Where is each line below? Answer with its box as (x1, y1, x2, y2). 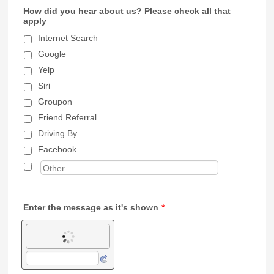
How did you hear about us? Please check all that (23, 6, 231, 16)
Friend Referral (38, 113, 97, 122)
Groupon (38, 97, 73, 106)
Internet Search (38, 33, 98, 43)
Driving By (38, 128, 78, 138)
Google (38, 49, 67, 59)
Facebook (38, 144, 77, 154)
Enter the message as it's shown (23, 202, 159, 212)
